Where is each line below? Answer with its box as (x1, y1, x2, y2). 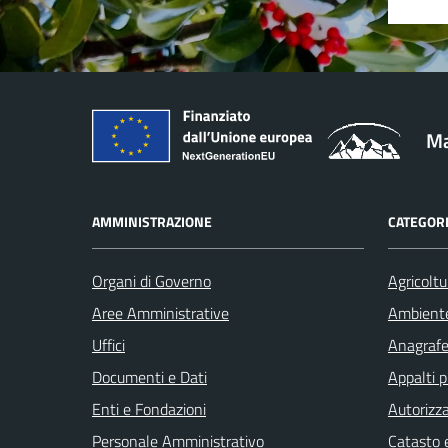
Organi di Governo (92, 268, 211, 293)
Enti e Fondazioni (92, 396, 206, 421)
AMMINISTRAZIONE (92, 210, 212, 232)
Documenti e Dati (92, 364, 207, 389)
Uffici (92, 332, 125, 357)
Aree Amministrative (92, 300, 229, 325)
